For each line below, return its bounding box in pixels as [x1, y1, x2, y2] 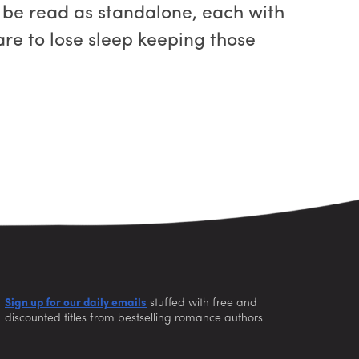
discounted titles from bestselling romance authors [5, 312, 263, 325]
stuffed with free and [147, 296, 257, 309]
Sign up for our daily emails [5, 296, 147, 309]
